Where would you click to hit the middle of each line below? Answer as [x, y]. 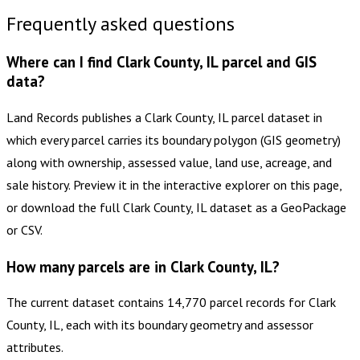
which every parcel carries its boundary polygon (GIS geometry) [174, 139]
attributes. [35, 348]
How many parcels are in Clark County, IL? [143, 266]
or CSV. [25, 229]
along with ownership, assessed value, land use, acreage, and [169, 162]
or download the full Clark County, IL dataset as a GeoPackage [176, 207]
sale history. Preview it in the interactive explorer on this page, [174, 184]
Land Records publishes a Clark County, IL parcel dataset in [164, 117]
